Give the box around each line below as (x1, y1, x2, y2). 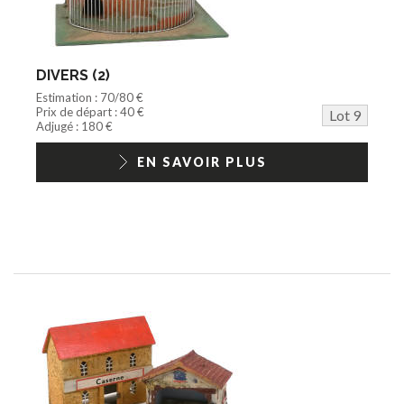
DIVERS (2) (36, 66, 110, 84)
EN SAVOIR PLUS (137, 153, 267, 170)
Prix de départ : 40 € (36, 104, 144, 119)
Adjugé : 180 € (36, 118, 113, 133)
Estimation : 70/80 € (36, 89, 143, 105)
